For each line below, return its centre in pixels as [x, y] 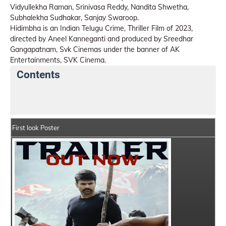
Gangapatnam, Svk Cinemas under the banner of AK [95, 49]
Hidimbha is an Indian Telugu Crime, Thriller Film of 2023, [101, 28]
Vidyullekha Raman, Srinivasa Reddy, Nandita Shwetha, [99, 7]
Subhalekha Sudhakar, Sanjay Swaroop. [74, 18]
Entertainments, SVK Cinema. [58, 60]
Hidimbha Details [52, 96]
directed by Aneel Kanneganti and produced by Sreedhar [102, 39]
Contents [38, 75]
